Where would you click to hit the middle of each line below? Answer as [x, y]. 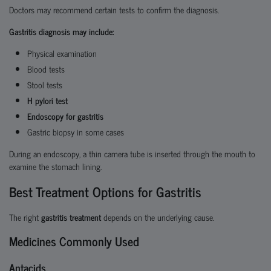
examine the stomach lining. [55, 166]
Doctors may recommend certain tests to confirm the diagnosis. [114, 9]
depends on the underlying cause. [158, 217]
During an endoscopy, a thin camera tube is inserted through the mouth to [132, 153]
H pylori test [47, 100]
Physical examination [62, 53]
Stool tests [45, 84]
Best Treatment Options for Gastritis [105, 191]
